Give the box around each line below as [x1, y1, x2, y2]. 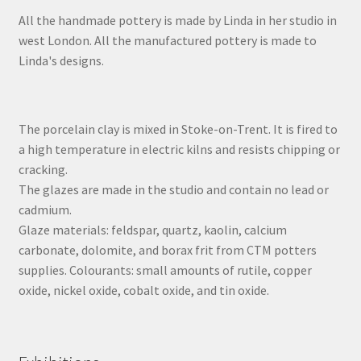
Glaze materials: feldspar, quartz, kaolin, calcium [18, 221, 287, 238]
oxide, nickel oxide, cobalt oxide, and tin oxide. [18, 281, 269, 298]
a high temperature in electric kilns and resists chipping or [18, 140, 340, 157]
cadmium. [18, 201, 72, 218]
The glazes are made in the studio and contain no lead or [18, 180, 329, 197]
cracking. [18, 160, 68, 177]
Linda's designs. [18, 52, 104, 69]
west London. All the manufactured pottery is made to [18, 32, 317, 49]
